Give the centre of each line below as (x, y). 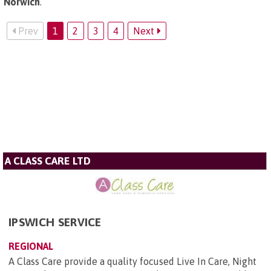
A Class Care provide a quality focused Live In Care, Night (132, 262)
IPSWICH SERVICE (55, 222)
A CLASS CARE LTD (48, 161)
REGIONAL (31, 247)
